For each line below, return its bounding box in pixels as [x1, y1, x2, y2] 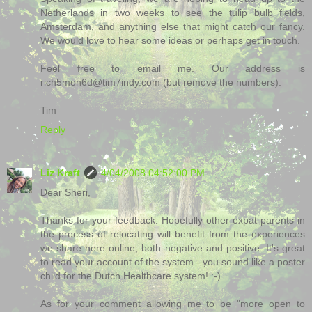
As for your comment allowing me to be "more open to [40, 297, 305, 309]
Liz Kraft [40, 166, 80, 178]
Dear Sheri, [40, 186, 91, 198]
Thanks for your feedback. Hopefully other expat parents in [40, 214, 305, 226]
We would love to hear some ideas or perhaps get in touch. [40, 34, 300, 46]
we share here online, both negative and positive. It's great [40, 242, 305, 253]
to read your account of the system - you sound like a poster [40, 256, 305, 267]
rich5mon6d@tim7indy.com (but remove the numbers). [40, 76, 281, 88]
